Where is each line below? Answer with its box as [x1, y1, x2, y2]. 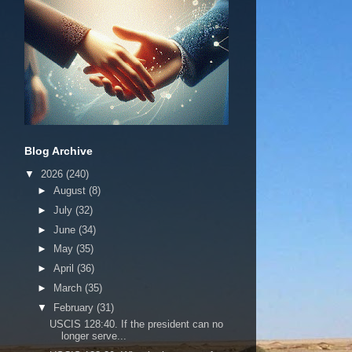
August [53, 185, 89, 196]
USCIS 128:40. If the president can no [49, 318, 224, 330]
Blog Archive [24, 145, 93, 157]
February [53, 301, 97, 313]
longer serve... [61, 330, 127, 342]
